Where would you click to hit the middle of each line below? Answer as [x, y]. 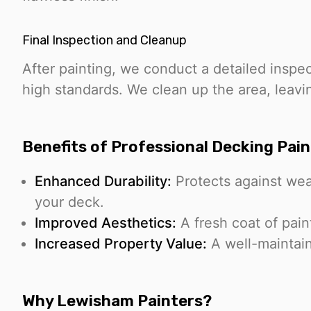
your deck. [69, 202]
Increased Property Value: [121, 243]
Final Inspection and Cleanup [104, 41]
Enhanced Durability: [103, 181]
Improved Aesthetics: [106, 222]
